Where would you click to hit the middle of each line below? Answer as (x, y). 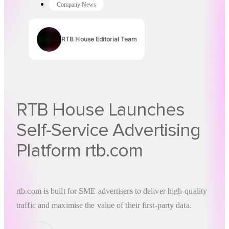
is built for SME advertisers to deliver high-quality (124, 191)
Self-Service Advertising (108, 130)
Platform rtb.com (79, 151)
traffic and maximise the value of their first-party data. (104, 205)
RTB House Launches (100, 110)
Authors (73, 43)
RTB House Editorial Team (99, 39)
